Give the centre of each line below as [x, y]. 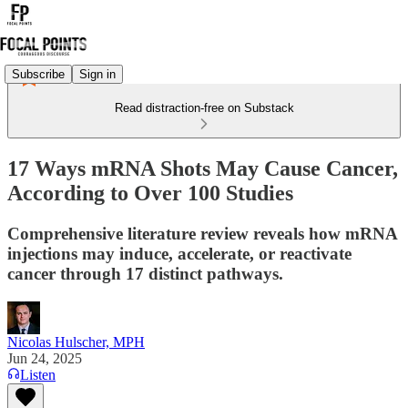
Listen [38, 374]
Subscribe [38, 74]
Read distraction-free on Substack [204, 108]
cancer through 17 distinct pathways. [145, 273]
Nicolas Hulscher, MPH [76, 342]
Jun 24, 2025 [45, 358]
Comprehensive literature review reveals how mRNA [202, 233]
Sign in [97, 74]
